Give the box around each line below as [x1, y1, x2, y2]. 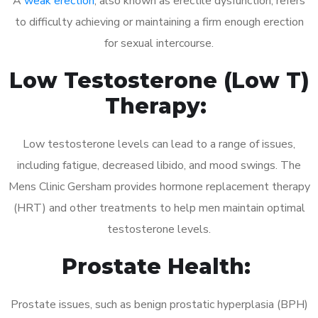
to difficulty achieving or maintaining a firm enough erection [14, 13, 304, 30]
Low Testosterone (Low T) [9, 67, 309, 94]
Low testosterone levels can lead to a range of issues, [23, 136, 295, 152]
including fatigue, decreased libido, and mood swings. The [17, 157, 301, 173]
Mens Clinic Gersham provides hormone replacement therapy [8, 178, 310, 194]
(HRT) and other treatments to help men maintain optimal [13, 199, 305, 216]
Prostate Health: [61, 253, 257, 280]
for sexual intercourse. [104, 35, 214, 51]
